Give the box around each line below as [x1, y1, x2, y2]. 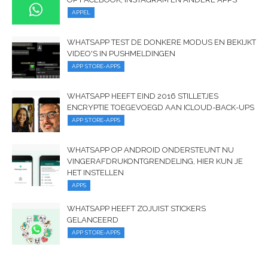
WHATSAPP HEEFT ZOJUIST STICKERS [67, 203, 206, 213]
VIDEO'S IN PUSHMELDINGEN [67, 48, 175, 58]
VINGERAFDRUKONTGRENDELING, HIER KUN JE [67, 156, 243, 166]
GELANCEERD [67, 215, 118, 224]
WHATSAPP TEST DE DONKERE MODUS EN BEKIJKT [67, 37, 256, 47]
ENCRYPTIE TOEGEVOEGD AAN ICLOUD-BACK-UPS [67, 102, 254, 112]
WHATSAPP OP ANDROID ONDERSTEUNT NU [67, 145, 234, 154]
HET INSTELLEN [67, 167, 124, 177]
